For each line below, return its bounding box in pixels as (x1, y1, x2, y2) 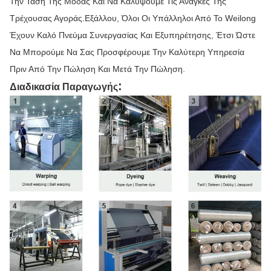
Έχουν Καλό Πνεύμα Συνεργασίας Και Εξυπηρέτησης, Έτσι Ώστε (10, 30, 255, 41)
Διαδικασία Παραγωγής (10, 82, 118, 93)
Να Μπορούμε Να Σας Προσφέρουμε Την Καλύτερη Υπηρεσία (10, 47, 244, 57)
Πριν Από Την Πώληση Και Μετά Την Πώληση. (10, 64, 185, 74)
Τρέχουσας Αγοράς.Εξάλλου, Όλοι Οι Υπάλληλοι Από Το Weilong (10, 13, 256, 24)
